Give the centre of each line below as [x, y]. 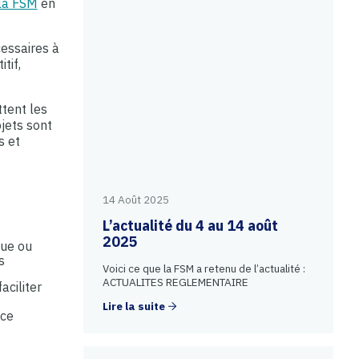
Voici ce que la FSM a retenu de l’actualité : [204, 269]
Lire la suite [133, 306]
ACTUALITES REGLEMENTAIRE [175, 282]
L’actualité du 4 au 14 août [190, 226]
